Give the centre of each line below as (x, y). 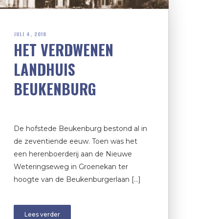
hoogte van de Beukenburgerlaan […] (77, 180)
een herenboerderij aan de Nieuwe (73, 154)
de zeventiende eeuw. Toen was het (76, 142)
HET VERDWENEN (64, 50)
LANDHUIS (44, 69)
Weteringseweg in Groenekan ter (71, 167)
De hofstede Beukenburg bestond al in (80, 129)
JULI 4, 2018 (30, 34)
